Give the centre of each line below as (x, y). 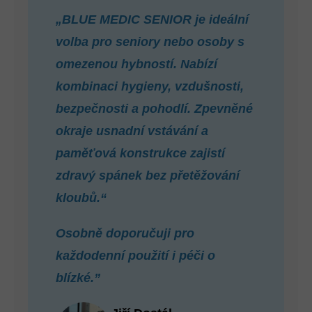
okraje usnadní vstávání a (132, 131)
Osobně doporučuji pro (125, 233)
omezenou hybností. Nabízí (137, 64)
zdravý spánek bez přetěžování (148, 175)
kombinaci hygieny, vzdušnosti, (150, 86)
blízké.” (78, 278)
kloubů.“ (81, 198)
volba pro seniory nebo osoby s (150, 42)
